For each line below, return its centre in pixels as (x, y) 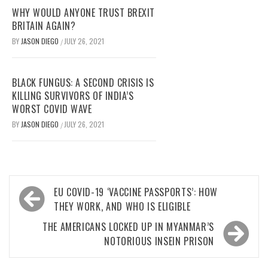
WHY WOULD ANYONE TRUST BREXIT (83, 13)
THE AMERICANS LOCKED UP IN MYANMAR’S (128, 227)
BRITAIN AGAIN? (44, 26)
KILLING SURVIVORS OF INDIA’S (73, 96)
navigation (49, 211)
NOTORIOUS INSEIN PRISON (159, 241)
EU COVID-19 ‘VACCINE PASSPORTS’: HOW (136, 192)
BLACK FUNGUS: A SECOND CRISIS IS (83, 83)
